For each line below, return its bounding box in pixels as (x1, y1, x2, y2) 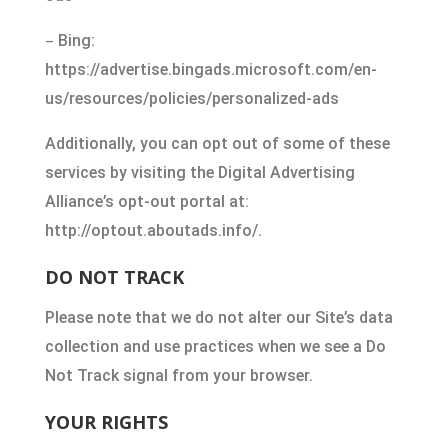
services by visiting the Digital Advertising (44, 163, 355, 182)
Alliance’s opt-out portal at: (44, 192, 249, 211)
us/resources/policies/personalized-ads (44, 89, 339, 108)
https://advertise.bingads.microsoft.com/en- (44, 60, 377, 79)
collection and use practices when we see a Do (44, 337, 386, 356)
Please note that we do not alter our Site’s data (44, 308, 393, 327)
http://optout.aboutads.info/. (44, 221, 262, 240)
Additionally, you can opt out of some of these (44, 134, 390, 153)
